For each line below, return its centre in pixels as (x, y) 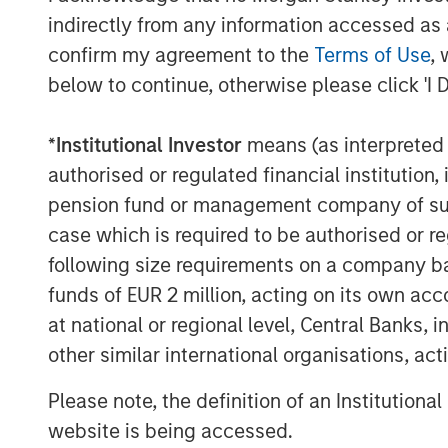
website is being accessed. (170, 430)
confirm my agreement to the (181, 54)
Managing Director (291, 191)
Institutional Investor (149, 144)
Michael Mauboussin (294, 160)
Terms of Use (372, 54)
